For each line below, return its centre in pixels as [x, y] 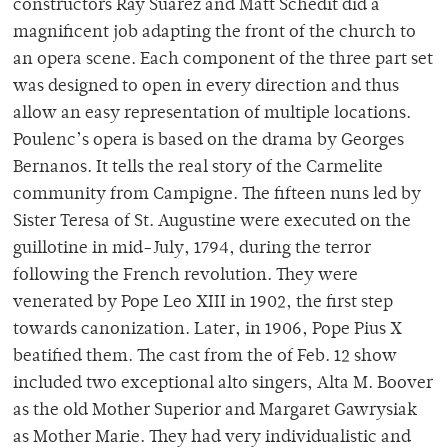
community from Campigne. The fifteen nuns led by [217, 195]
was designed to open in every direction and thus [206, 87]
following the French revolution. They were [185, 276]
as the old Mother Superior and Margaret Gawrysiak [215, 411]
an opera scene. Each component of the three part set [223, 60]
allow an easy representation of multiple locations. [212, 114]
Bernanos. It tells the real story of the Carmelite [198, 168]
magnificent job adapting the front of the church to [214, 33]
